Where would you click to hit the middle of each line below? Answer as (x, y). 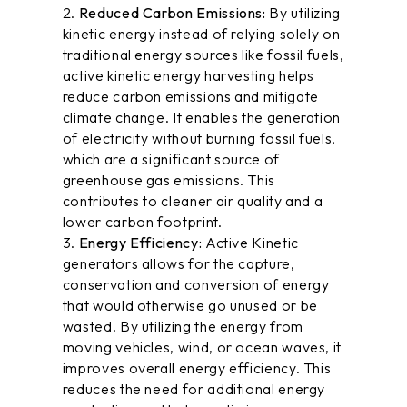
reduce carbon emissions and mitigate (190, 96)
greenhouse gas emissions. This (169, 180)
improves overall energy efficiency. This (197, 368)
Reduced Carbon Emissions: (172, 13)
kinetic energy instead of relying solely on (201, 34)
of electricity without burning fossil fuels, (199, 138)
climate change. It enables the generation (202, 117)
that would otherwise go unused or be (190, 305)
